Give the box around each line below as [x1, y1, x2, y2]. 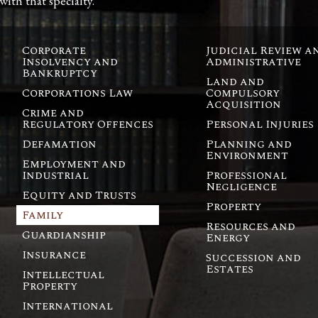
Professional [205, 166, 287, 184]
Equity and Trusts [22, 186, 137, 204]
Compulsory [205, 84, 280, 102]
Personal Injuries [205, 115, 314, 133]
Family [22, 206, 64, 224]
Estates [205, 260, 253, 278]
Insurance [22, 246, 87, 263]
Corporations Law [22, 84, 133, 102]
